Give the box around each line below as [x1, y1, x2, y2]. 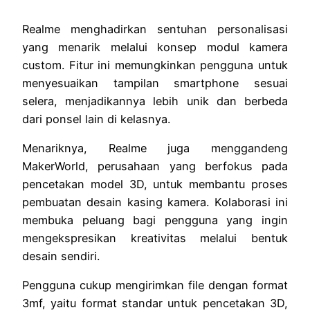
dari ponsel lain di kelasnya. [22, 111, 170, 126]
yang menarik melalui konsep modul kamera [22, 39, 288, 54]
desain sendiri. [22, 249, 100, 264]
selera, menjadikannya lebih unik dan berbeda [22, 93, 288, 108]
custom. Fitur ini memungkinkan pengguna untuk [22, 57, 288, 72]
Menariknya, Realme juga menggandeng [22, 141, 288, 156]
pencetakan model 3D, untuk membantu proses [22, 177, 288, 192]
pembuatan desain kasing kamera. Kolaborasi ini [22, 195, 288, 210]
